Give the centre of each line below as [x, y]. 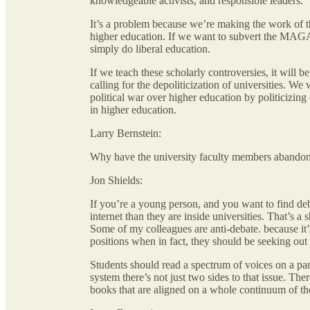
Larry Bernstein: [126, 134]
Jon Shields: [116, 181]
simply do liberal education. [150, 49]
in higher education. [133, 110]
